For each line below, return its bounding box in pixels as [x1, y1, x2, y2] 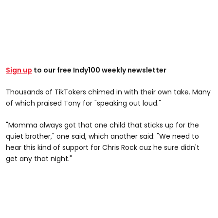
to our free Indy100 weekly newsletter [32, 65, 166, 75]
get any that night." [6, 153, 72, 163]
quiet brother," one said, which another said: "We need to [6, 131, 199, 141]
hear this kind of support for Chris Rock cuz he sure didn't [6, 142, 200, 152]
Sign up [6, 65, 32, 75]
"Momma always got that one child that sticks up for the [6, 120, 199, 130]
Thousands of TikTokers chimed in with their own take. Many [6, 87, 211, 97]
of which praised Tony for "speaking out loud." [6, 98, 161, 108]
